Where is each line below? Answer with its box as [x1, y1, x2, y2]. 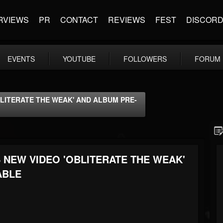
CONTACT [60, 14, 98, 25]
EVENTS [7, 54, 35, 64]
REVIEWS [108, 14, 145, 25]
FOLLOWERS [123, 54, 167, 64]
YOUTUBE [63, 54, 96, 64]
